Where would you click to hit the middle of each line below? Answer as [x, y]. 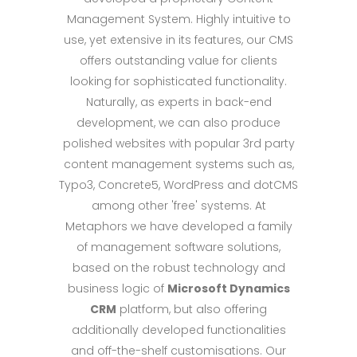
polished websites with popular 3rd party [178, 143]
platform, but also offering [192, 309]
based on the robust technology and [178, 267]
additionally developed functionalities [178, 330]
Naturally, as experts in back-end [178, 102]
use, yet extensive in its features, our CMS [178, 39]
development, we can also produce [178, 122]
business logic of [117, 288]
